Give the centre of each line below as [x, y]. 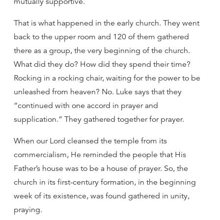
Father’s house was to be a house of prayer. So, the [101, 168]
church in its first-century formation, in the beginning [105, 182]
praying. [28, 210]
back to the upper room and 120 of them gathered [101, 37]
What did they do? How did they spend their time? [102, 64]
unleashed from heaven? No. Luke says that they [98, 92]
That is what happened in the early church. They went [107, 23]
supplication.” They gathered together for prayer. [99, 119]
